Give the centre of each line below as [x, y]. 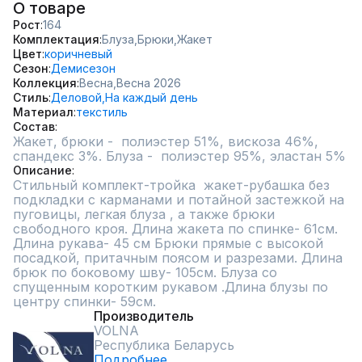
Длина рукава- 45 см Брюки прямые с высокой [168, 243]
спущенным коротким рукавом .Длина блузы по [170, 287]
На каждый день [152, 97]
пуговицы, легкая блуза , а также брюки [144, 214]
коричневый [78, 54]
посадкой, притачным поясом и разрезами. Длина [178, 258]
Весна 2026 [149, 83]
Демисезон [83, 68]
